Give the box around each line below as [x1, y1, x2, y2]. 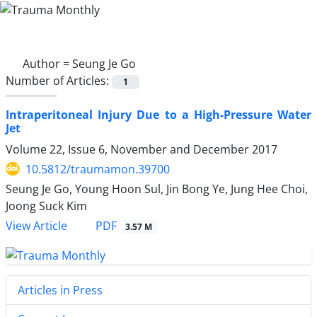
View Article [6, 218, 67, 234]
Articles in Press [18, 282, 103, 298]
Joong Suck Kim [6, 197, 87, 214]
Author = [23, 55, 72, 71]
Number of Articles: [6, 72, 112, 88]
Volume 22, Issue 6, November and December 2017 [6, 141, 277, 157]
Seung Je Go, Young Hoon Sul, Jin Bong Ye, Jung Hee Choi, [6, 180, 308, 197]
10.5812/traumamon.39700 [25, 161, 170, 177]
